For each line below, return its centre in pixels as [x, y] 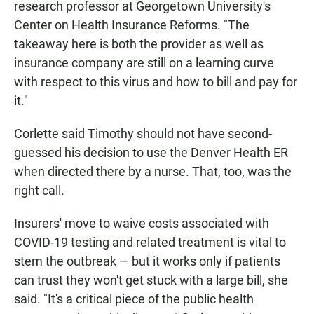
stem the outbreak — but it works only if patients [147, 261]
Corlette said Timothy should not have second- [143, 134]
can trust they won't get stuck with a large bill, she [151, 280]
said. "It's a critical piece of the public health [134, 299]
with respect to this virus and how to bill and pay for [156, 82]
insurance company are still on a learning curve [144, 63]
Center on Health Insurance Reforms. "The [132, 25]
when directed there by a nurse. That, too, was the [153, 172]
